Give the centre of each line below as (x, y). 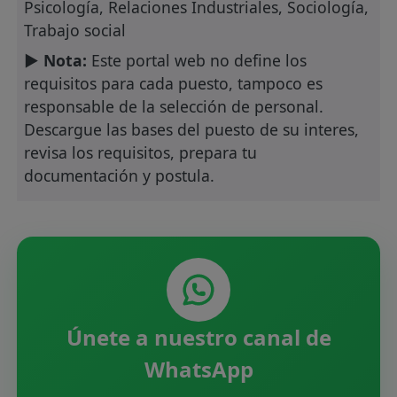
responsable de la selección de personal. (174, 106)
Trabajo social (75, 30)
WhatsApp (198, 369)
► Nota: (56, 60)
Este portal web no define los (197, 60)
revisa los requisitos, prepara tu (141, 152)
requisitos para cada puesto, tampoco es (174, 83)
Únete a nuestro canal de (198, 337)
